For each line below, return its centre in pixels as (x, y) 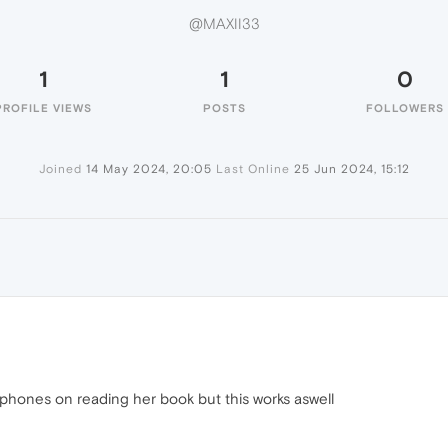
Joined (60, 169)
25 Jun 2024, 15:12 (351, 169)
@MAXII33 (224, 24)
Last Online (252, 169)
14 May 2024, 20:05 (148, 169)
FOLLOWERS (405, 108)
